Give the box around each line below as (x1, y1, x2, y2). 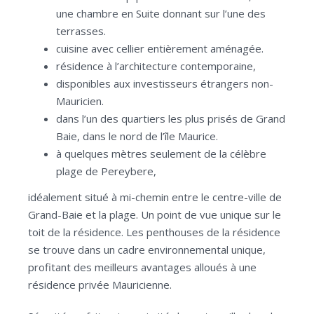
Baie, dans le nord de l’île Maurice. (56, 129, 218, 143)
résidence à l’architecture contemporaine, (56, 59, 256, 73)
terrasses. (56, 24, 106, 38)
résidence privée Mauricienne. (28, 278, 172, 292)
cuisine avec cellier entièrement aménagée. (56, 41, 264, 55)
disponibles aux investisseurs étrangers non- (56, 76, 273, 90)
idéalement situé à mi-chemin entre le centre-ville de (28, 190, 282, 204)
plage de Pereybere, (56, 164, 156, 178)
